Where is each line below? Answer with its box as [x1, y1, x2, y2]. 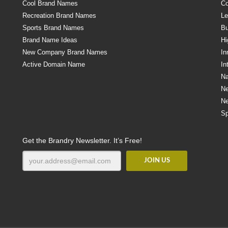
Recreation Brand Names [22, 12, 96, 19]
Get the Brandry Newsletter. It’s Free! [22, 136, 142, 145]
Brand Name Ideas [22, 36, 77, 44]
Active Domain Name [22, 61, 85, 68]
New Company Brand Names [22, 48, 107, 56]
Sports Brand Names [22, 24, 84, 32]
